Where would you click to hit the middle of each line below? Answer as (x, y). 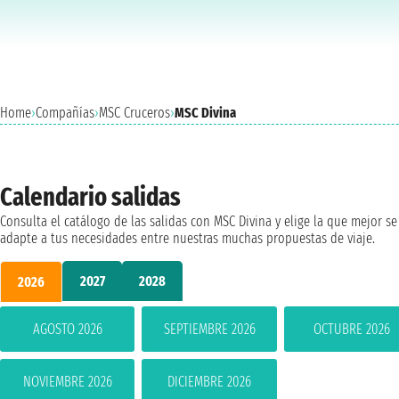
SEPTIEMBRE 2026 (209, 329)
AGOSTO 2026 (67, 329)
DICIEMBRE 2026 (210, 381)
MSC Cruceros (134, 113)
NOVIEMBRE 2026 (67, 381)
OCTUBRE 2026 (351, 329)
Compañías (65, 113)
